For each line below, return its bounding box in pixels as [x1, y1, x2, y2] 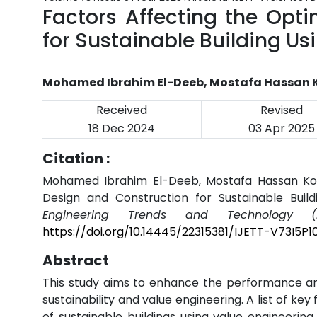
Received [96, 102, 147, 118]
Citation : [42, 149, 110, 168]
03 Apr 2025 [248, 120, 315, 137]
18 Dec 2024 [88, 120, 155, 137]
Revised [260, 102, 303, 118]
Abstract [42, 250, 109, 270]
